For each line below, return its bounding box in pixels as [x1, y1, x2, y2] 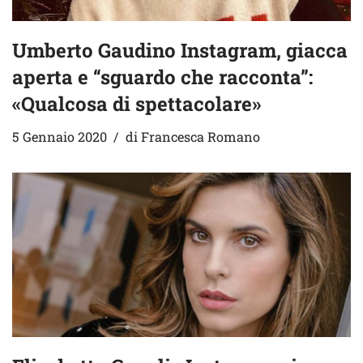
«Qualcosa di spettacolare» [12, 91, 261, 117]
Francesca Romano [141, 128, 260, 145]
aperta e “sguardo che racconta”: [12, 64, 313, 90]
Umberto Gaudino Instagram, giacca [12, 37, 348, 63]
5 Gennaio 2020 [12, 128, 107, 145]
